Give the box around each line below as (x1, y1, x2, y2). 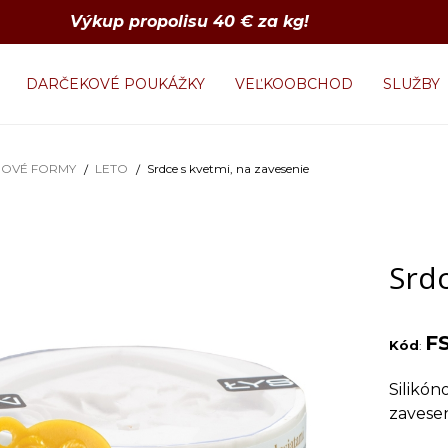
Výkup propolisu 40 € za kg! (69, 12, 314, 31)
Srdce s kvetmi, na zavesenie (147, 161, 309, 176)
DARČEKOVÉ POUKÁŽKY (26, 75, 206, 93)
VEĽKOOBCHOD (235, 75, 354, 93)
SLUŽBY (383, 75, 441, 93)
